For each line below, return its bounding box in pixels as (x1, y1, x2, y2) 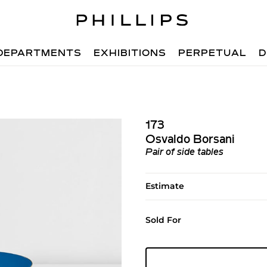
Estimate (145, 181, 184, 191)
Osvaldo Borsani (145, 134, 235, 146)
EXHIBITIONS (94, 49, 167, 58)
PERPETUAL (178, 49, 247, 58)
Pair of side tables (145, 148, 223, 157)
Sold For (145, 215, 181, 225)
